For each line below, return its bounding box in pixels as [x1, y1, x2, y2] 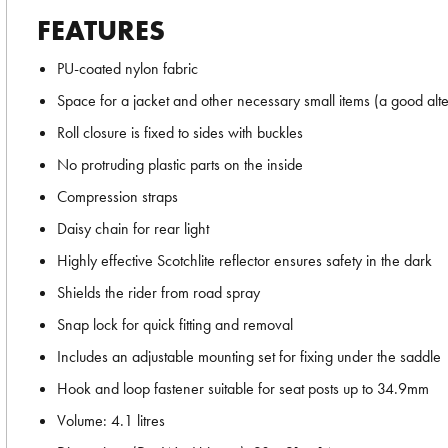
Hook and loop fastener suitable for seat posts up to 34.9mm [57, 378, 429, 399]
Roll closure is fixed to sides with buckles [57, 122, 303, 143]
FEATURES [37, 13, 165, 48]
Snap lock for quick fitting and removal [57, 314, 293, 335]
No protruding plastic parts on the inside [57, 154, 303, 175]
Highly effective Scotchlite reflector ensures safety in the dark [57, 250, 432, 271]
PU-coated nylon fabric [57, 58, 198, 79]
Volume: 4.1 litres [57, 410, 165, 431]
